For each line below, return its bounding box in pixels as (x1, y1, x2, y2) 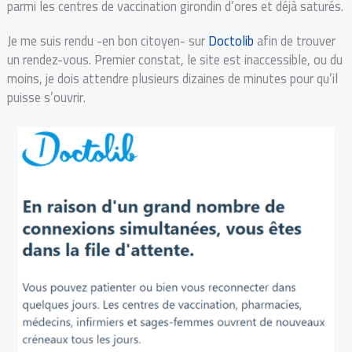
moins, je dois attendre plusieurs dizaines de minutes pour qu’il (6, 66, 338, 90)
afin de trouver (253, 28, 335, 53)
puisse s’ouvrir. (6, 85, 86, 109)
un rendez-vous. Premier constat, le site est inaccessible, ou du (6, 47, 343, 71)
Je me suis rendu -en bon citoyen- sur (6, 28, 208, 53)
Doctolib (207, 28, 254, 53)
